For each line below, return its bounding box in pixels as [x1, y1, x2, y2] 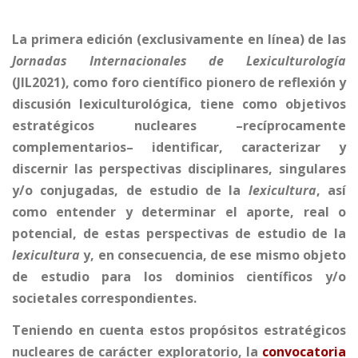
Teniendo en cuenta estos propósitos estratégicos [12, 321, 346, 340]
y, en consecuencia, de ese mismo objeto [80, 246, 346, 265]
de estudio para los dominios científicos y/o [12, 268, 346, 286]
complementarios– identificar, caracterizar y [12, 138, 346, 157]
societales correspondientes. [12, 289, 197, 308]
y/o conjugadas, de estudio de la [12, 181, 249, 200]
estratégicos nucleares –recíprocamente [12, 117, 346, 135]
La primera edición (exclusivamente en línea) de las [12, 30, 346, 49]
